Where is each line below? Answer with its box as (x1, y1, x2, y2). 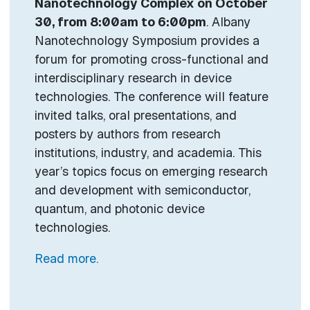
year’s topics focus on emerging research (34, 163, 268, 180)
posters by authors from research (34, 126, 221, 143)
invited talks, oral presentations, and (34, 107, 237, 124)
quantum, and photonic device (34, 201, 205, 217)
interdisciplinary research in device (34, 70, 232, 86)
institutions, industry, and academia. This (34, 145, 262, 161)
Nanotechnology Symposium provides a (34, 33, 259, 49)
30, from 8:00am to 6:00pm (34, 14, 206, 30)
